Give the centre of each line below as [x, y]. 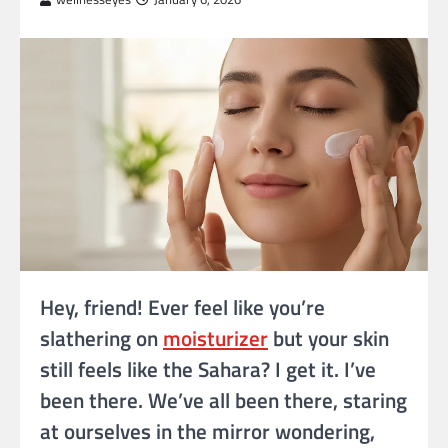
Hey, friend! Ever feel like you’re [182, 306]
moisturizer [215, 337]
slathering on [101, 337]
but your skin [328, 337]
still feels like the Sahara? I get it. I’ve [208, 368]
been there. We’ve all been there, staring [223, 399]
